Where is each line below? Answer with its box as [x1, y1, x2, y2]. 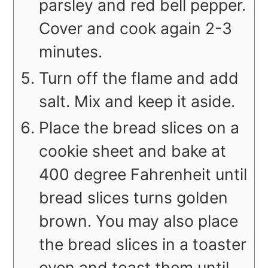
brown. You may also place [39, 211, 239, 230]
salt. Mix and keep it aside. [39, 91, 236, 111]
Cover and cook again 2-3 [39, 18, 233, 38]
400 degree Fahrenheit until [39, 164, 248, 184]
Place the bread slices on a [39, 117, 240, 137]
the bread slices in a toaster [39, 234, 247, 254]
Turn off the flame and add [39, 68, 239, 87]
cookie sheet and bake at [39, 141, 227, 160]
